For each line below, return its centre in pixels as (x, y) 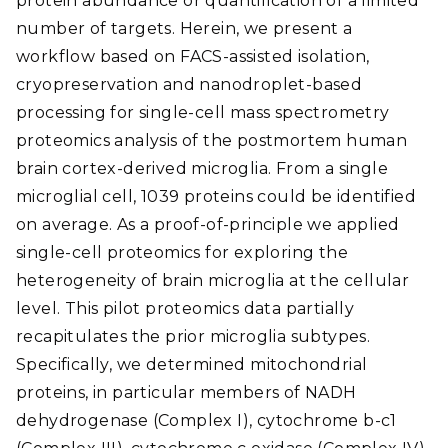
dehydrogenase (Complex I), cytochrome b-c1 (206, 420)
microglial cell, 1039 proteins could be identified (216, 196)
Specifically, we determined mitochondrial (192, 364)
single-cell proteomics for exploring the (182, 252)
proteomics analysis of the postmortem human (212, 140)
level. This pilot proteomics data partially (185, 308)
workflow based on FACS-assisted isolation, (193, 56)
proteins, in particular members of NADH (186, 392)
